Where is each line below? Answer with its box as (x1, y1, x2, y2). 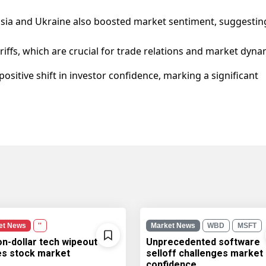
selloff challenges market (145, 248, 263, 259)
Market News (150, 221, 195, 230)
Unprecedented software (145, 236, 260, 248)
